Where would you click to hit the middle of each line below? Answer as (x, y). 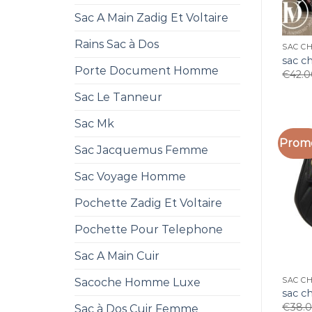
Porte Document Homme (147, 71)
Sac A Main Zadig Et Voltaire (151, 18)
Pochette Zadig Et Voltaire (148, 203)
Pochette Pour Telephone (149, 229)
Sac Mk (94, 124)
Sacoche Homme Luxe (138, 282)
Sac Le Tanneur (118, 97)
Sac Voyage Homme (130, 177)
